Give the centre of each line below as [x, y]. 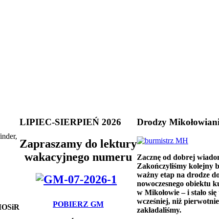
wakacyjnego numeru [78, 157]
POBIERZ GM [78, 204]
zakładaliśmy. [159, 210]
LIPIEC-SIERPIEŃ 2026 [70, 122]
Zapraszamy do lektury [78, 143]
